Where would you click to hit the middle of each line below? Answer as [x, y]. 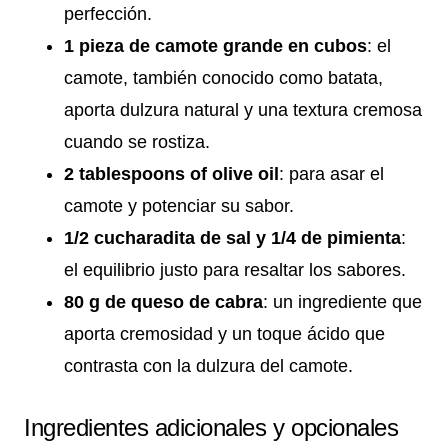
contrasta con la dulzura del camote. [208, 366]
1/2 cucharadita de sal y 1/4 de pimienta [232, 238]
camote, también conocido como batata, [223, 78]
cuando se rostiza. [137, 142]
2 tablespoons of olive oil [171, 174]
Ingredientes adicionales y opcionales [211, 428]
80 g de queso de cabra [163, 302]
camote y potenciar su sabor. [179, 206]
